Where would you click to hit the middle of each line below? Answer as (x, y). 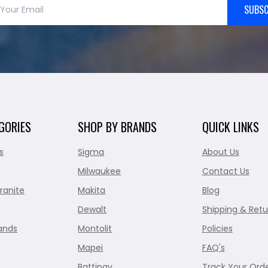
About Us (220, 152)
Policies (217, 229)
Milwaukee (100, 171)
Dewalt (92, 210)
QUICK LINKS (230, 127)
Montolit (95, 229)
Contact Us (226, 171)
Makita (92, 191)
